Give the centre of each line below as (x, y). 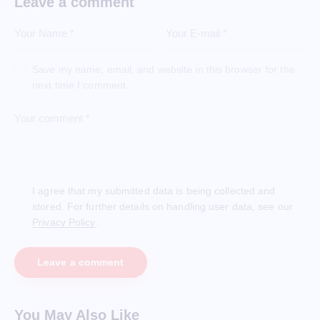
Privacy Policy (64, 222)
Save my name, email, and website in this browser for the (164, 69)
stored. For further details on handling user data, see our (162, 207)
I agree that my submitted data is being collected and (154, 191)
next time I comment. (81, 85)
